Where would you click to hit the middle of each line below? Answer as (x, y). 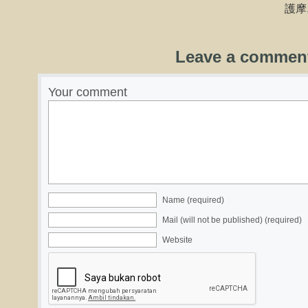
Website (177, 240)
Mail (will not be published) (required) (232, 220)
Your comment (88, 92)
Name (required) (193, 200)
